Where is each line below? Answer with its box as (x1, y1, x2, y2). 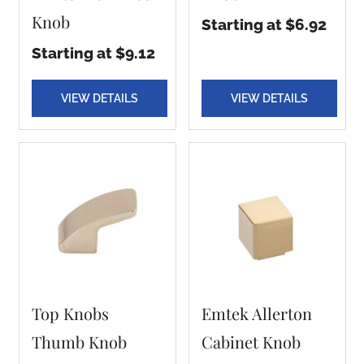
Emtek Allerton (201, 302, 312, 324)
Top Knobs (31, 302, 109, 324)
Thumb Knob (31, 331, 127, 353)
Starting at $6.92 (201, 15, 327, 33)
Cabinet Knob (201, 331, 301, 353)
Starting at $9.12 (31, 44, 155, 62)
